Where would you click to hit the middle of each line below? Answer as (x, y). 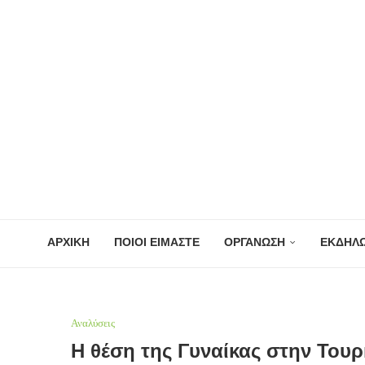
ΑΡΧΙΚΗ (69, 242)
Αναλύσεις (93, 323)
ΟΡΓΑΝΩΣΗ (255, 242)
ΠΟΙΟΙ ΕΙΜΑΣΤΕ (157, 242)
